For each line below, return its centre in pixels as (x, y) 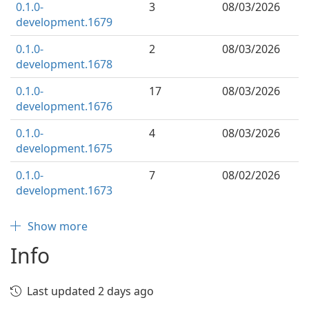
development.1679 (64, 22)
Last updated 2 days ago (90, 291)
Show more (58, 226)
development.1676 (64, 106)
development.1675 (64, 148)
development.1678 (64, 64)
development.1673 (64, 190)
